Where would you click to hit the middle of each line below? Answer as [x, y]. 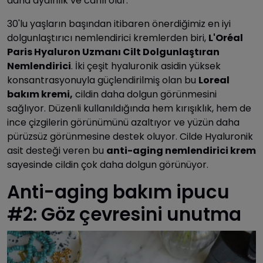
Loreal [214, 80]
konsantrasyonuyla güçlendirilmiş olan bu [103, 80]
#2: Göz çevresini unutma [124, 215]
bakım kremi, [40, 95]
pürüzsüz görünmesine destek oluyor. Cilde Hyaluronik [130, 137]
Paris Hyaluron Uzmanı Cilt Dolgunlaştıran [113, 52]
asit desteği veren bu [57, 151]
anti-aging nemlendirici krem [181, 151]
